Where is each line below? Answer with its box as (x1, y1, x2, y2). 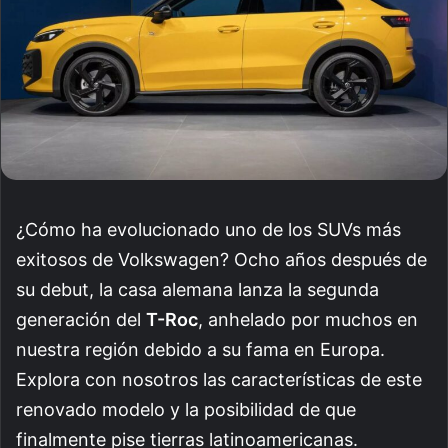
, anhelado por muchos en (198, 308, 418, 330)
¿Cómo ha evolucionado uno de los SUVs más (16, 218, 401, 240)
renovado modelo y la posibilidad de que (16, 398, 356, 420)
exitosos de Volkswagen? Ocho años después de (16, 248, 427, 270)
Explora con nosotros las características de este (16, 368, 422, 390)
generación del (16, 308, 146, 330)
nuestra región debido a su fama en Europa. (16, 338, 385, 360)
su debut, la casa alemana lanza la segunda (16, 278, 379, 300)
